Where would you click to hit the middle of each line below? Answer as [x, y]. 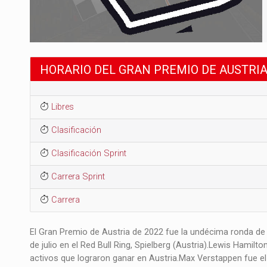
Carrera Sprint [78, 176]
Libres [62, 107]
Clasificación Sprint [89, 153]
